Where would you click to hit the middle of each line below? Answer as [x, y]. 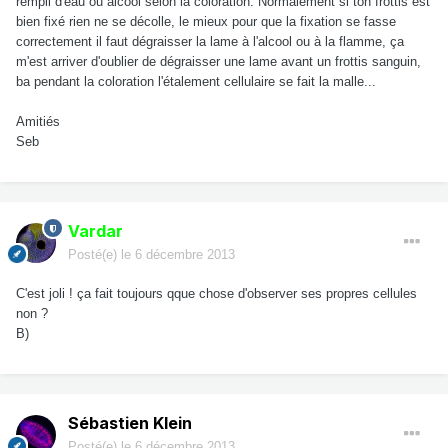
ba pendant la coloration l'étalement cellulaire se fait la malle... [196, 82]
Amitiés [38, 122]
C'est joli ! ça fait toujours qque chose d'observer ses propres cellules [216, 294]
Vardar [95, 231]
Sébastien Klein [130, 423]
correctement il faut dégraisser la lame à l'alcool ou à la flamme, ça [210, 42]
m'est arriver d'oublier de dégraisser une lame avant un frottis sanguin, [218, 62]
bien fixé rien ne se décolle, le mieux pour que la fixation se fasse [206, 22]
